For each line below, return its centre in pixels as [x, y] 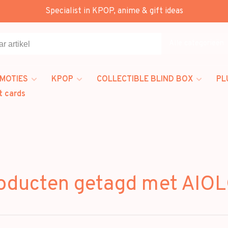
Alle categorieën [196, 43]
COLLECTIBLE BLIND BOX [145, 79]
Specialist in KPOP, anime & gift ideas [114, 11]
